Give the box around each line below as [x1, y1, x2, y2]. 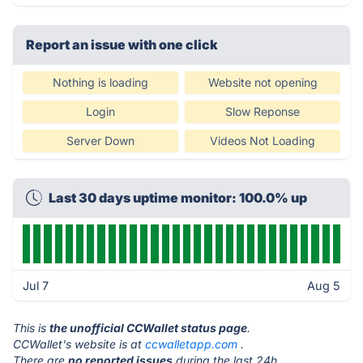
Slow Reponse [225, 105, 300, 118]
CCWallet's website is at [13, 337, 145, 351]
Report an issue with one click [26, 36, 218, 53]
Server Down [66, 134, 135, 147]
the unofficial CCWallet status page [49, 321, 247, 335]
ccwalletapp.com [145, 337, 237, 351]
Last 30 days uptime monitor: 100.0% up [49, 190, 307, 206]
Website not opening [207, 75, 318, 89]
